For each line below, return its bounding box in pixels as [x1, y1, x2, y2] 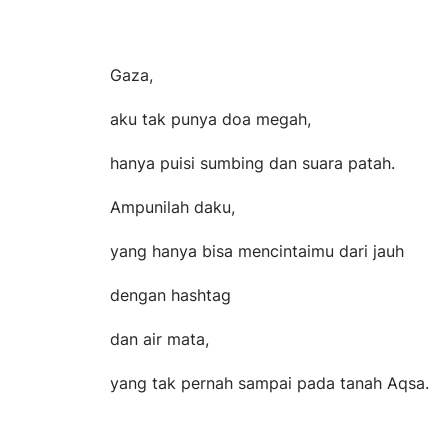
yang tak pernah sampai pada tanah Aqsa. [110, 372, 429, 393]
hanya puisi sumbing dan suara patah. [110, 152, 395, 173]
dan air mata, [110, 328, 209, 349]
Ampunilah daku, [110, 196, 235, 217]
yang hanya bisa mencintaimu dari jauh [110, 240, 404, 261]
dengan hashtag [110, 284, 231, 305]
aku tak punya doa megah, [110, 108, 311, 129]
